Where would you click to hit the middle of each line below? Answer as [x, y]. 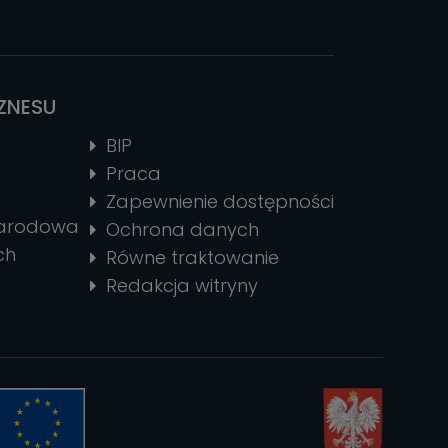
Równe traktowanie [192, 258]
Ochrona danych [182, 230]
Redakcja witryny [181, 286]
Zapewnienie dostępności [219, 202]
